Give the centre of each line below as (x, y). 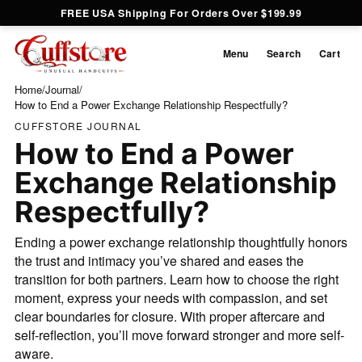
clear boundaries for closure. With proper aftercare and (169, 316)
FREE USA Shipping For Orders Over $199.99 (181, 13)
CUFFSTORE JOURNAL (78, 125)
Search (284, 54)
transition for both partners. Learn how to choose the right (176, 279)
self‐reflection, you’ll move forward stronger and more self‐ (179, 335)
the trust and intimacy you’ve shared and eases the (159, 260)
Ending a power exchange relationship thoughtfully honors (181, 242)
